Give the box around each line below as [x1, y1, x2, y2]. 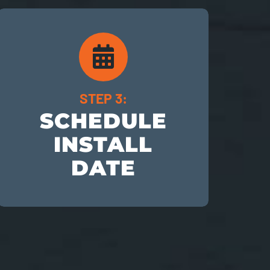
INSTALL [54, 131, 153, 158]
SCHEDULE [39, 108, 167, 134]
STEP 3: [79, 90, 127, 107]
